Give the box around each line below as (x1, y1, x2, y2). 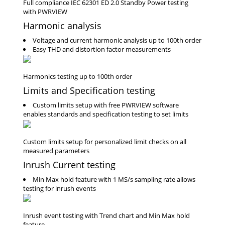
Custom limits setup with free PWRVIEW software (33, 100, 179, 110)
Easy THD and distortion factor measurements (33, 44, 171, 54)
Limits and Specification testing (23, 84, 155, 97)
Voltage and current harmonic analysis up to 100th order (33, 35, 201, 45)
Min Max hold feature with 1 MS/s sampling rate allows (33, 174, 195, 184)
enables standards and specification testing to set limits (23, 109, 188, 119)
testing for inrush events (23, 183, 96, 193)
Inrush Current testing (23, 158, 116, 171)
